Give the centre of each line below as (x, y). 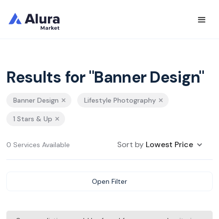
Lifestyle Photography (120, 100)
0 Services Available (38, 145)
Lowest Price (169, 144)
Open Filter (109, 181)
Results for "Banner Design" (105, 77)
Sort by (131, 144)
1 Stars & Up (33, 119)
